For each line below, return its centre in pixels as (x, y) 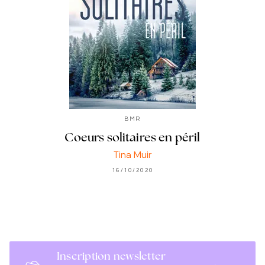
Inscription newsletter (112, 257)
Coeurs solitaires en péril (132, 139)
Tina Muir (132, 155)
